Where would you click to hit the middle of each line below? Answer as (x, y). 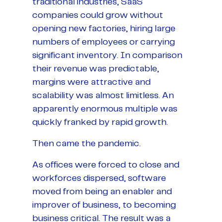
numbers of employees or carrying (104, 42)
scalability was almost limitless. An (103, 95)
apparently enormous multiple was (105, 109)
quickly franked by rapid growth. (100, 122)
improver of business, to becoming (104, 205)
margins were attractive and (91, 82)
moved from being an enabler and (102, 192)
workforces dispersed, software (99, 178)
